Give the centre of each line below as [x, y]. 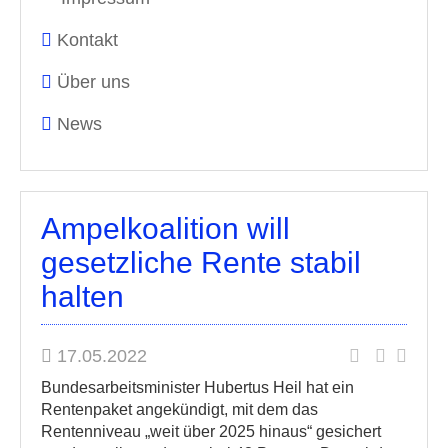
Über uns [93, 82]
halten [82, 296]
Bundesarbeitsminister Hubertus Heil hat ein [197, 387]
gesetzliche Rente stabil [201, 262]
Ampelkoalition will [165, 228]
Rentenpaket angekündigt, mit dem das [179, 409]
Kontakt [87, 40]
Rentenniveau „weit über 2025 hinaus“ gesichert [211, 431]
